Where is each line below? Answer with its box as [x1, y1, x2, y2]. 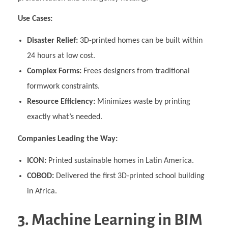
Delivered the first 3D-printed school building [53, 172, 205, 181]
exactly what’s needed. [26, 113, 102, 122]
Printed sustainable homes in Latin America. [46, 157, 194, 165]
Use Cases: [18, 15, 52, 23]
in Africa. [26, 187, 57, 196]
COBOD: [26, 172, 54, 181]
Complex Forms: [26, 67, 81, 76]
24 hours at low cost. [26, 52, 95, 61]
